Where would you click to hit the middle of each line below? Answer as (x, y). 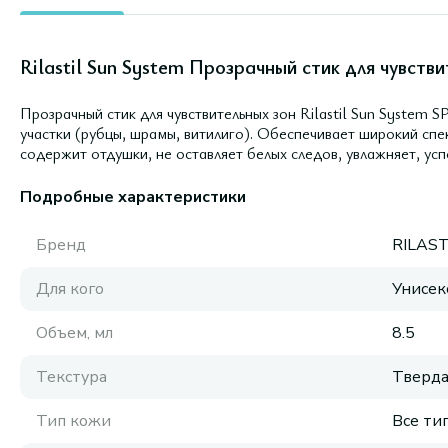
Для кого (70, 289)
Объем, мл (74, 333)
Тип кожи (73, 421)
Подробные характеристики (133, 197)
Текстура (71, 377)
